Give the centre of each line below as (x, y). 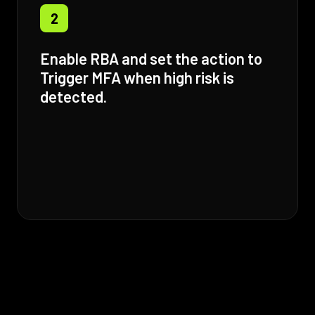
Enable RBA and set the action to (151, 59)
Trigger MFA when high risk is (137, 78)
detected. (73, 97)
